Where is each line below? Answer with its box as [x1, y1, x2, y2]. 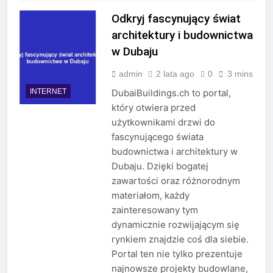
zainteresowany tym [111, 204, 198, 216]
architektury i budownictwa [111, 28, 253, 43]
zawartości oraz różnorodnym [111, 175, 240, 187]
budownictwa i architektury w [111, 146, 238, 158]
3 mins [227, 69, 253, 79]
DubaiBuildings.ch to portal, [111, 87, 231, 99]
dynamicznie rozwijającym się [111, 219, 239, 231]
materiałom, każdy [111, 190, 190, 202]
